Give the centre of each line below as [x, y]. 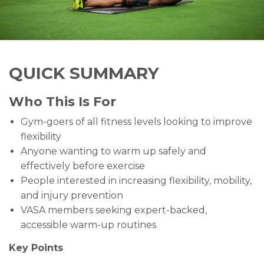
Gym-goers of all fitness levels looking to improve [136, 122]
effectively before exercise [83, 166]
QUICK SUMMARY [84, 73]
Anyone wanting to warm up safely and [113, 151]
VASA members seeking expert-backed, [114, 210]
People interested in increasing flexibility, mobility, [136, 181]
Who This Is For [62, 102]
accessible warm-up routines [88, 225]
